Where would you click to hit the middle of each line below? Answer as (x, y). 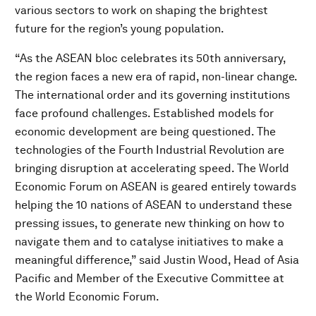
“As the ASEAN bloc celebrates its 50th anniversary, (150, 58)
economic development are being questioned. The (145, 132)
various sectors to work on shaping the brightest (141, 10)
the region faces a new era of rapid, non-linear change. (156, 77)
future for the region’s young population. (120, 29)
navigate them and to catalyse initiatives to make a (149, 242)
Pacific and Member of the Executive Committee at (150, 278)
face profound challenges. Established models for (144, 113)
